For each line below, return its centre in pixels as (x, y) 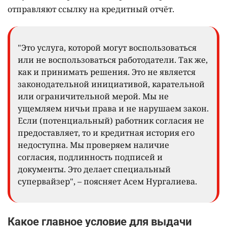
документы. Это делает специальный (94, 169)
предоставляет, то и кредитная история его (106, 133)
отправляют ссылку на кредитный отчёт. (91, 9)
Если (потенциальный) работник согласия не (111, 120)
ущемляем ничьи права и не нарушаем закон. (113, 108)
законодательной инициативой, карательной (111, 84)
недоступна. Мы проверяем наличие (93, 145)
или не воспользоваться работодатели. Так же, (113, 60)
